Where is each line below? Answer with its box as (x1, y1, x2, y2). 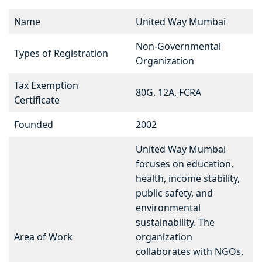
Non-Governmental (136, 40, 221, 53)
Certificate (14, 94, 60, 107)
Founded (14, 118, 53, 132)
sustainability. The (136, 216, 215, 229)
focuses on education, (136, 157, 233, 171)
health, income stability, (136, 172, 240, 185)
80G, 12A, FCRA (136, 86, 201, 99)
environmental (136, 201, 201, 215)
